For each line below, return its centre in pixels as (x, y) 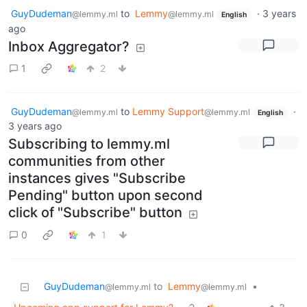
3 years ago (35, 126)
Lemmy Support (168, 111)
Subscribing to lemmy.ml (89, 144)
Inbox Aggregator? (69, 46)
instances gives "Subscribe (97, 179)
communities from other (87, 161)
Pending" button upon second (106, 196)
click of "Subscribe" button (95, 213)
